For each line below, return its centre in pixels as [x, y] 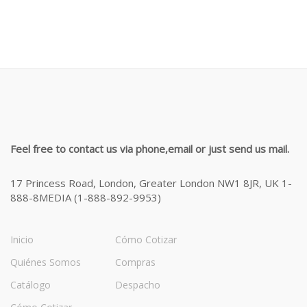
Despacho [138, 285]
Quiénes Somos [46, 262]
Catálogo [30, 285]
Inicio [22, 240]
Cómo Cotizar [146, 240]
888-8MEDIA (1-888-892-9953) [86, 197]
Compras [135, 262]
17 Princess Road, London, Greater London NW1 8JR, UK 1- [151, 183]
